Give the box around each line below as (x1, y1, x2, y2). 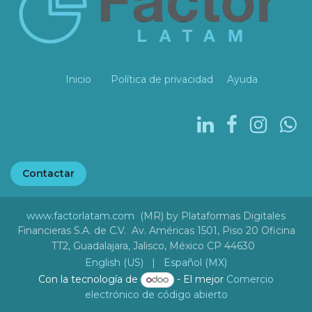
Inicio (65, 73, 91, 86)
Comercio (226, 273, 274, 286)
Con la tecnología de (38, 273, 141, 286)
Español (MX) (164, 256, 227, 270)
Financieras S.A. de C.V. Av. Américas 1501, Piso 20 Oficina (17, 224, 295, 237)
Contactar (22, 166, 75, 180)
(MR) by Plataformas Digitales (134, 209, 286, 222)
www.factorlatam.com (26, 209, 134, 222)
